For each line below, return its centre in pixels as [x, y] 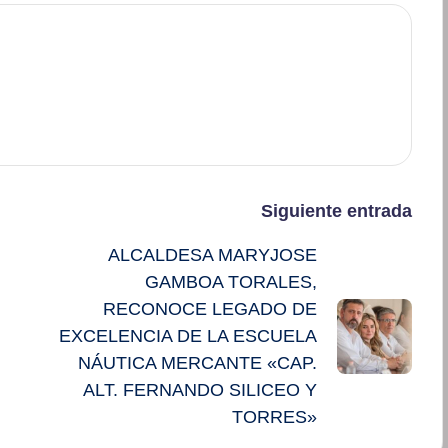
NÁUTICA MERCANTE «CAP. [197, 362]
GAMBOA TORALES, [230, 281]
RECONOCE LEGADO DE [209, 308]
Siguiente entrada [336, 210]
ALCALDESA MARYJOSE [212, 254]
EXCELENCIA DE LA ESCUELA [187, 335]
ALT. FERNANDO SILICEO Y [199, 389]
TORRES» [274, 416]
